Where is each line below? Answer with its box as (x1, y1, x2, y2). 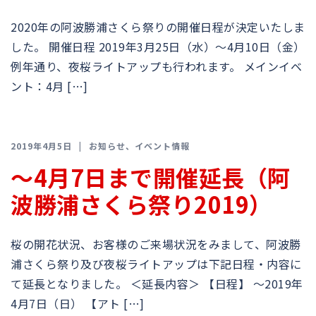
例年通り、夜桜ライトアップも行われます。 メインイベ (11, 58, 302, 75)
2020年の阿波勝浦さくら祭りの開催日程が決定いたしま (11, 18, 305, 35)
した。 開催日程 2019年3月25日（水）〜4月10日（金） (11, 38, 305, 55)
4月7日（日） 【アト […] (11, 295, 145, 312)
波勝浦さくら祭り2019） (11, 188, 272, 220)
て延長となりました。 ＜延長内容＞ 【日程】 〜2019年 (11, 275, 303, 292)
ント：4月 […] (11, 78, 88, 95)
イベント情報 (135, 140, 190, 152)
